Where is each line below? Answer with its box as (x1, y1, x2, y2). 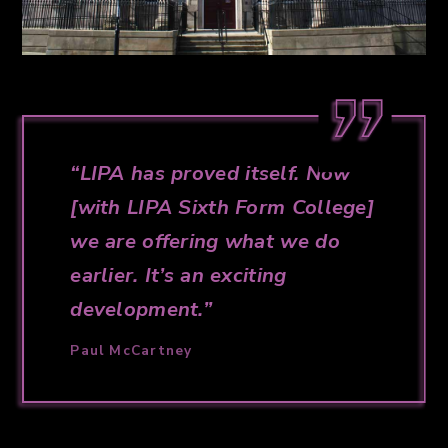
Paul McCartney (70, 341, 193, 361)
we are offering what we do (70, 226, 340, 255)
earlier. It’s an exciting (70, 260, 287, 289)
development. (70, 294, 203, 323)
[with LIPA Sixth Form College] (70, 192, 374, 221)
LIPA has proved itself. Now (79, 158, 351, 187)
